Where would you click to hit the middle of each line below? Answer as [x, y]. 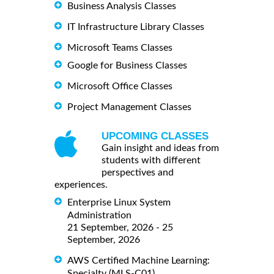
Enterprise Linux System [119, 202]
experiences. [81, 185]
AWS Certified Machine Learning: [139, 260]
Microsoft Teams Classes [120, 48]
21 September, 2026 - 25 [120, 227]
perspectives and [138, 173]
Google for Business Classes [127, 66]
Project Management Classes [129, 107]
